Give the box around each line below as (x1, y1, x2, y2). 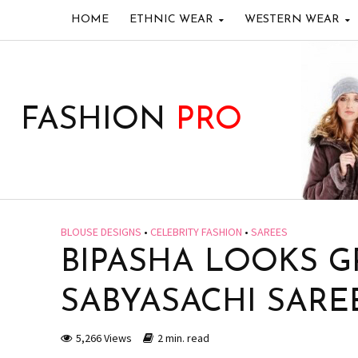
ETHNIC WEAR (129, 14, 213, 26)
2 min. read (157, 331, 209, 345)
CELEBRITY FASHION (149, 225, 242, 239)
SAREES (250, 225, 288, 239)
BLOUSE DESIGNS (60, 225, 141, 239)
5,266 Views (75, 331, 132, 345)
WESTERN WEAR (244, 14, 340, 26)
